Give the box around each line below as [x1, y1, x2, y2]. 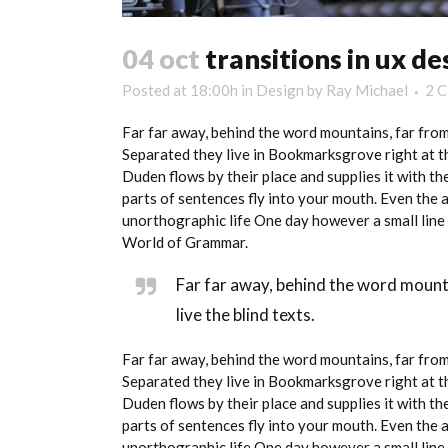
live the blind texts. [176, 303, 315, 325]
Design [256, 80, 304, 99]
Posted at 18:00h [122, 80, 238, 99]
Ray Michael [326, 80, 408, 99]
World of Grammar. [122, 232, 248, 251]
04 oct [122, 41, 200, 75]
